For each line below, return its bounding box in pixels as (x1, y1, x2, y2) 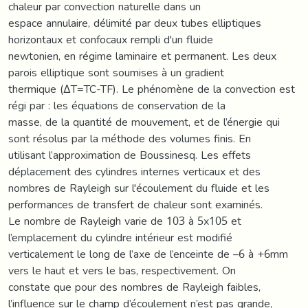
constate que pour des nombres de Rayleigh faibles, (8, 276, 261, 298)
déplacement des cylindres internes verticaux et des (8, 160, 261, 182)
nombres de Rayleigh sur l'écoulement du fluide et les (8, 177, 269, 199)
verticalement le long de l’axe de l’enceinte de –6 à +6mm (8, 243, 288, 265)
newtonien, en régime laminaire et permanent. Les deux (8, 45, 276, 67)
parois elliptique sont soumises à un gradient (8, 61, 224, 83)
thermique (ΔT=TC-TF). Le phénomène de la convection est (8, 78, 295, 100)
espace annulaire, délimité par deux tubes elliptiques (8, 12, 261, 34)
